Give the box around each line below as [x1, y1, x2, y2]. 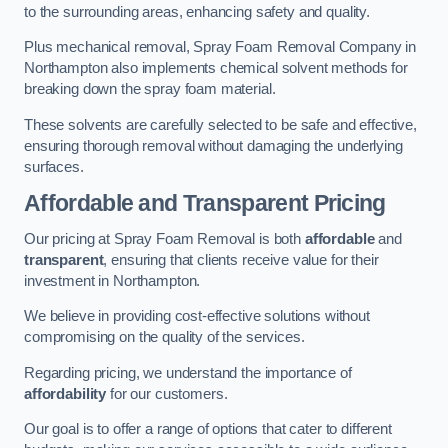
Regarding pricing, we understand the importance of [24, 364, 352, 381]
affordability [24, 385, 107, 402]
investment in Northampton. [24, 272, 201, 289]
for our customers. [106, 385, 228, 402]
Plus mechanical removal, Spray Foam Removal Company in [24, 39, 417, 56]
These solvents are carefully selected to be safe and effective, [24, 116, 417, 133]
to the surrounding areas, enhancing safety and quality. [24, 3, 371, 20]
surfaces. [24, 158, 84, 175]
